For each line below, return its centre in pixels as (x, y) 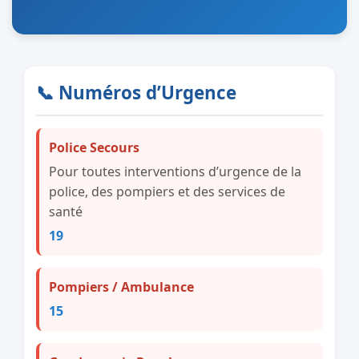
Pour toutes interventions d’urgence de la (175, 171)
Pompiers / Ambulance (121, 287)
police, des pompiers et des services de (167, 192)
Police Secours (94, 147)
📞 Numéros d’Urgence (136, 93)
